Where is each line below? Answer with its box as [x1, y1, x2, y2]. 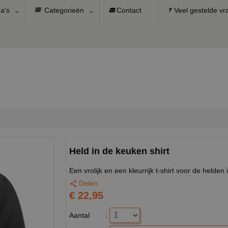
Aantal [69, 211, 90, 219]
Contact [117, 6, 141, 14]
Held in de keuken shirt [69, 146, 169, 156]
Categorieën [42, 6, 84, 14]
